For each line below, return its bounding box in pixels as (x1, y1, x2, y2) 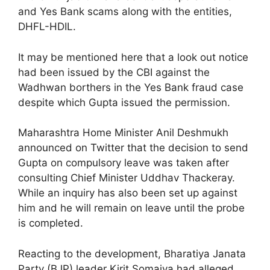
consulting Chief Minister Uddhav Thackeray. (18, 172, 235, 184)
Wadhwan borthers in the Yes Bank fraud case (18, 81, 243, 93)
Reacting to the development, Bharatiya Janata (18, 247, 246, 260)
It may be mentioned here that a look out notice (18, 51, 248, 63)
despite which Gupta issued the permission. (18, 96, 230, 108)
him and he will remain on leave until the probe (18, 202, 245, 215)
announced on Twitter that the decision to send (18, 142, 248, 154)
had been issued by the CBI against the (18, 66, 210, 78)
